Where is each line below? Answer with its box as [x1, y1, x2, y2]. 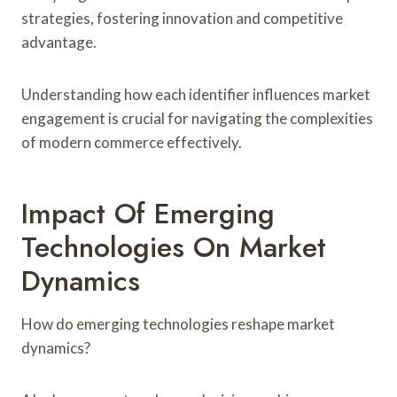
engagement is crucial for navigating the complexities [21, 108, 373, 128]
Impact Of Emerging [21, 192, 275, 234]
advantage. [21, 32, 97, 51]
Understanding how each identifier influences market [21, 84, 370, 104]
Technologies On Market [21, 226, 326, 268]
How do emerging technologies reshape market [21, 314, 335, 333]
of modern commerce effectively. [21, 132, 242, 152]
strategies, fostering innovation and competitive [21, 8, 343, 27]
